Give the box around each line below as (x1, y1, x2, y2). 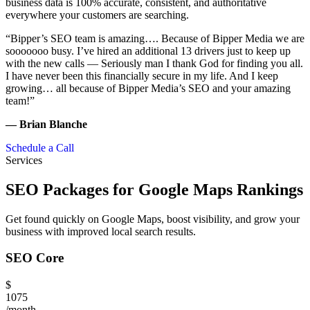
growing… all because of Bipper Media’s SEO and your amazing (6, 82, 291, 94)
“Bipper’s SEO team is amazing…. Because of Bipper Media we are (6, 32, 304, 44)
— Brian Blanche (6, 118, 87, 130)
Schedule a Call (6, 141, 74, 154)
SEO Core (6, 250, 64, 266)
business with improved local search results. (6, 225, 196, 237)
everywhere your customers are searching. (6, 8, 189, 21)
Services (6, 154, 42, 166)
